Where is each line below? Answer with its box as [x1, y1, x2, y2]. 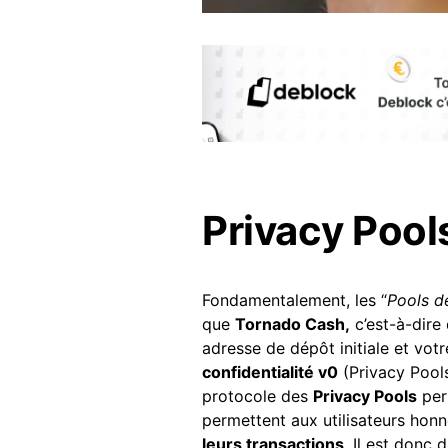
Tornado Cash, [235, 313, 350, 334]
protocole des [202, 385, 313, 406]
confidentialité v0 [202, 361, 338, 382]
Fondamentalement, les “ [202, 289, 387, 310]
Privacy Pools [313, 385, 417, 406]
